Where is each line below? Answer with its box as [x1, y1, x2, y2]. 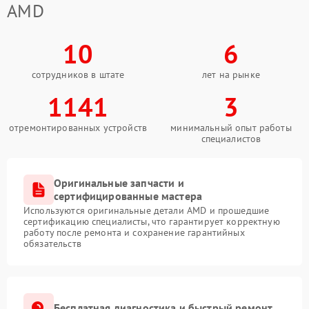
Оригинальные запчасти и [54, 175, 184, 190]
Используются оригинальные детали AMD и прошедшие [23, 203, 270, 217]
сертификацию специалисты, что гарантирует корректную [23, 215, 280, 228]
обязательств [23, 237, 81, 250]
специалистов [201, 132, 261, 145]
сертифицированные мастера [54, 188, 203, 203]
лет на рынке [202, 68, 260, 81]
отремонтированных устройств [8, 121, 148, 134]
